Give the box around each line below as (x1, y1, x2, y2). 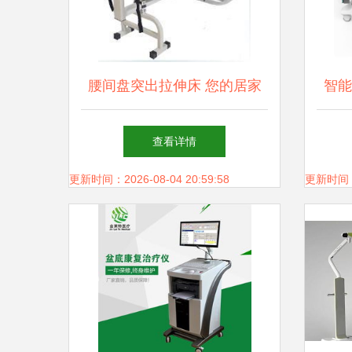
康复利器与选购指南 (111, 125, 238, 141)
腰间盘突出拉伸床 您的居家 (87, 78, 262, 93)
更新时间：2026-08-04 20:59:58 (69, 173, 229, 185)
